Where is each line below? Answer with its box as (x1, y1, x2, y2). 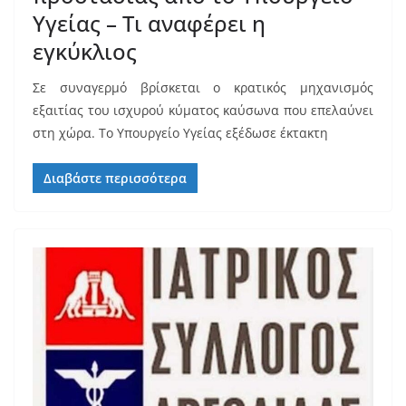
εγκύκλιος (33, 36, 137, 67)
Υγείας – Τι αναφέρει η (33, 8, 266, 39)
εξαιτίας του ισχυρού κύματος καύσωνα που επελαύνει (33, 101, 373, 120)
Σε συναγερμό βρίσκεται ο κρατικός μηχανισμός (33, 79, 373, 97)
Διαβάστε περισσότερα (43, 169, 187, 188)
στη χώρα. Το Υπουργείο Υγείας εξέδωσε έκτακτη (33, 124, 328, 142)
